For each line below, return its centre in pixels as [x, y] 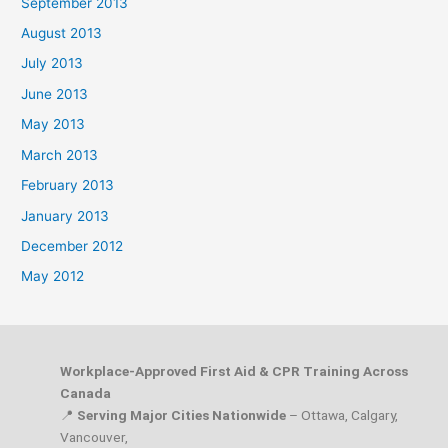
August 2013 [62, 33]
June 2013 [55, 93]
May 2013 [53, 124]
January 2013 [65, 215]
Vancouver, [94, 436]
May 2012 [53, 276]
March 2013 [60, 154]
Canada [85, 392]
